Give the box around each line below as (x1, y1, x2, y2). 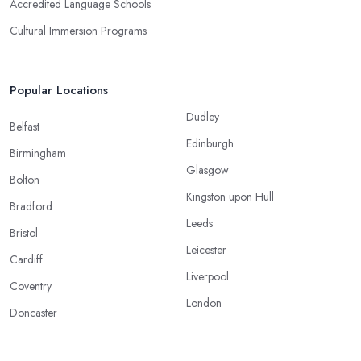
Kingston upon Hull (186, 189, 274, 205)
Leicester (186, 242, 226, 259)
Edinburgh (186, 135, 234, 152)
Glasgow (186, 162, 229, 179)
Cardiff (10, 251, 43, 268)
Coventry (10, 278, 52, 295)
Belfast (10, 118, 39, 135)
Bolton (10, 172, 39, 189)
